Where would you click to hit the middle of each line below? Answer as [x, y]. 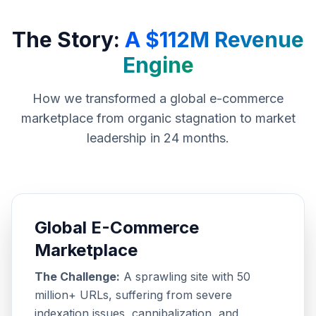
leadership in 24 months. [158, 138]
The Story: [68, 39]
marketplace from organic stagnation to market [158, 118]
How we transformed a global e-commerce [158, 98]
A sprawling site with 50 [185, 276]
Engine [158, 65]
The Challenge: [77, 276]
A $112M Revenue [214, 39]
